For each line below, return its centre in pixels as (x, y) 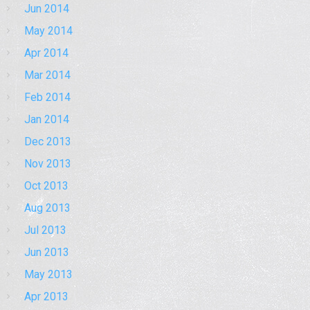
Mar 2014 (47, 75)
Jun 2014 (47, 9)
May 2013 (48, 275)
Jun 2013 (47, 253)
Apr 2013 (46, 297)
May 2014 (48, 31)
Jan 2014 (47, 120)
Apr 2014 (46, 53)
